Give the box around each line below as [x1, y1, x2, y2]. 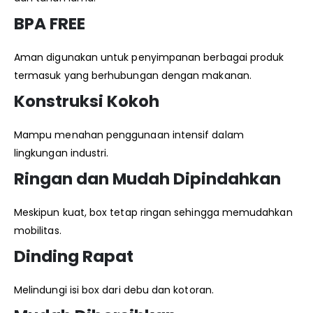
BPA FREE [14, 13, 85, 36]
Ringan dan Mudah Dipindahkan [14, 168, 281, 191]
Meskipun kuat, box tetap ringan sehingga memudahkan [14, 205, 293, 220]
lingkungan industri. [14, 146, 109, 161]
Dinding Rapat [14, 245, 133, 268]
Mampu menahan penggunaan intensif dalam [14, 128, 244, 143]
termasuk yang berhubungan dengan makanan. [14, 68, 252, 83]
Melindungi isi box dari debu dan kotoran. [14, 283, 214, 298]
